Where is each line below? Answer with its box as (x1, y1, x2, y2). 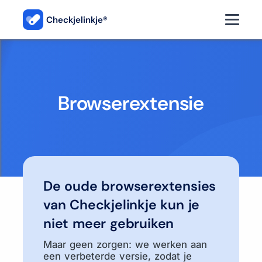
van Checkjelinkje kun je (43, 196, 200, 213)
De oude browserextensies (43, 177, 216, 195)
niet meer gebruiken (43, 215, 174, 232)
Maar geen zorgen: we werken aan (43, 239, 207, 250)
